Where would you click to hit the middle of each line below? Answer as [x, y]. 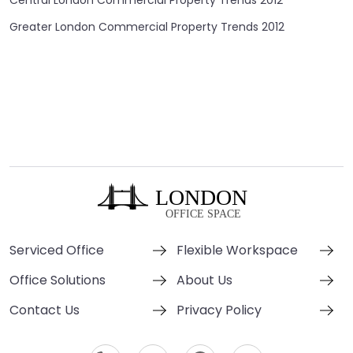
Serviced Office [57, 250]
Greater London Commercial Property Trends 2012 [147, 27]
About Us [204, 280]
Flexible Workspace [237, 250]
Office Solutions [58, 280]
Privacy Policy [219, 310]
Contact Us [45, 310]
